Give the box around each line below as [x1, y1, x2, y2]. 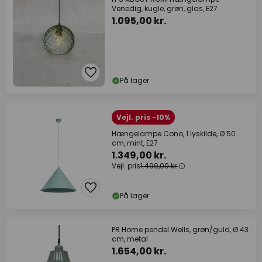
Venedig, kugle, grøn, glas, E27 [112, 4, 218, 13]
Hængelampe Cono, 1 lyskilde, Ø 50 [112, 129, 236, 139]
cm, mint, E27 [112, 138, 158, 148]
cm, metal [112, 234, 148, 244]
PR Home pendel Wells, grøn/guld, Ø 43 [112, 225, 249, 235]
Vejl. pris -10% [116, 112, 170, 122]
